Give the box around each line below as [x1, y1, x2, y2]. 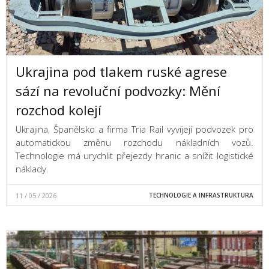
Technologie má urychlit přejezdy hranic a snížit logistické [16, 150, 253, 162]
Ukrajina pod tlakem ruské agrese [16, 62, 227, 81]
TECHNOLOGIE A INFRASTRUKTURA [148, 191, 253, 200]
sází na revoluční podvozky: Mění [16, 82, 220, 100]
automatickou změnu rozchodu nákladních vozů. [16, 136, 253, 149]
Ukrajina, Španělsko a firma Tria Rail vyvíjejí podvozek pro [16, 123, 253, 136]
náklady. [16, 163, 49, 175]
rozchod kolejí [16, 101, 101, 119]
